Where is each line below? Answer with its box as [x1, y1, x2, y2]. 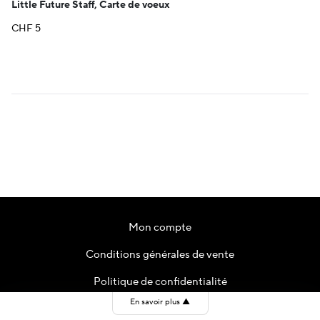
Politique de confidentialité [93, 274, 227, 289]
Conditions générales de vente [86, 247, 234, 261]
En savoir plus [130, 297, 180, 307]
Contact [139, 301, 181, 316]
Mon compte [129, 220, 191, 234]
